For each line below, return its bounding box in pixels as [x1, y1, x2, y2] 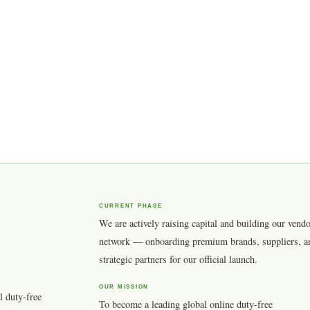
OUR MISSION [98, 284, 149, 291]
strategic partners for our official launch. [98, 253, 257, 266]
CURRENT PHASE [98, 203, 163, 210]
